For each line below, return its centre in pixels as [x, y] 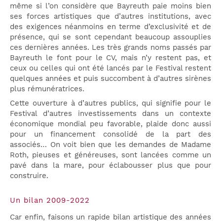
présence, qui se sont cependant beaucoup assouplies [110, 37]
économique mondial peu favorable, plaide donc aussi [110, 124]
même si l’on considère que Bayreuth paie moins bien [110, 6]
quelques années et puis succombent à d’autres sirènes [110, 79]
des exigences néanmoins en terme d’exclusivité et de [110, 27]
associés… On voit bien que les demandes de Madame [110, 144]
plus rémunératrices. [47, 89]
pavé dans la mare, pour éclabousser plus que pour [110, 165]
